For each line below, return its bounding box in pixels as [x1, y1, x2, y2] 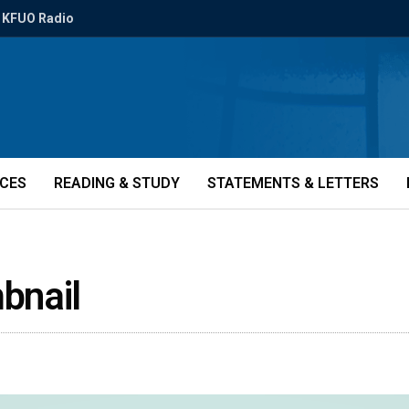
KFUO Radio [2, 11, 74, 26]
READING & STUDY [54, 174, 180, 192]
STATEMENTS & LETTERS [207, 174, 379, 192]
